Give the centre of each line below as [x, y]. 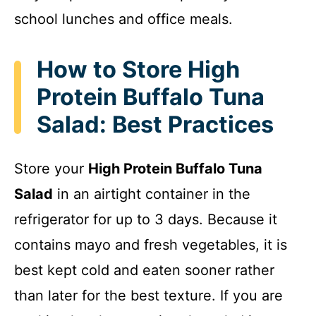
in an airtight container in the [152, 194]
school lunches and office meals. [123, 19]
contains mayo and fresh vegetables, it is [151, 244]
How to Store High [138, 70]
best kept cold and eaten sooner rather [144, 270]
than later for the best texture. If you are [148, 295]
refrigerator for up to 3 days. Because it [146, 219]
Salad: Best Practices [155, 125]
